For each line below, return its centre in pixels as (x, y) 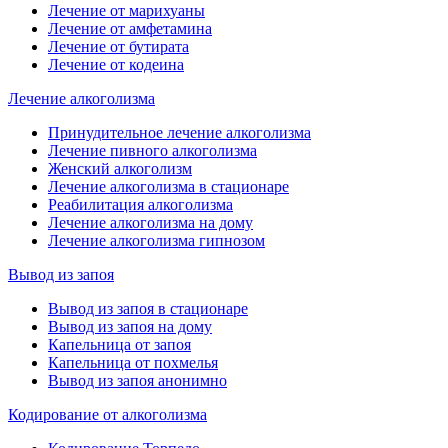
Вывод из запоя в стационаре (148, 308)
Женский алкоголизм (120, 168)
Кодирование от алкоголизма (107, 414)
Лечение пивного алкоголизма (152, 150)
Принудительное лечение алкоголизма (179, 132)
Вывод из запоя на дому (130, 326)
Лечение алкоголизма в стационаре (168, 186)
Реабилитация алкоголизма (140, 204)
